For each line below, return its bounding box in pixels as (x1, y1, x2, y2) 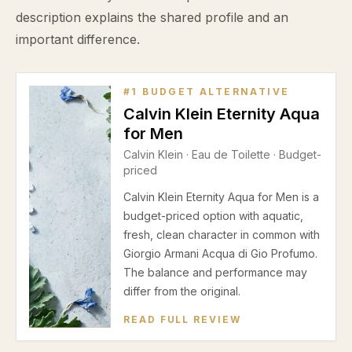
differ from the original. (123, 284, 240, 298)
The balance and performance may (123, 266, 307, 279)
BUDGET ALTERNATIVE (137, 86, 290, 97)
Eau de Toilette (192, 148, 270, 161)
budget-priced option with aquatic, (123, 209, 303, 222)
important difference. (16, 31, 140, 47)
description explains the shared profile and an (16, 9, 288, 25)
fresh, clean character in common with (123, 228, 320, 241)
